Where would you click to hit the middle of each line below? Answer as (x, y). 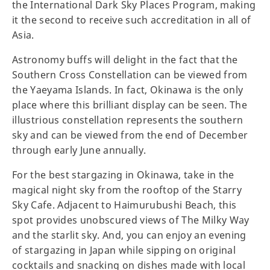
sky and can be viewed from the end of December (130, 135)
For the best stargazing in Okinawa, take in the (123, 175)
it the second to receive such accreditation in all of (132, 20)
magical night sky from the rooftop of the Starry (127, 190)
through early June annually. (82, 150)
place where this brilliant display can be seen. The (130, 105)
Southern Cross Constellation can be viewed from (130, 75)
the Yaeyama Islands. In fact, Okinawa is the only (128, 90)
